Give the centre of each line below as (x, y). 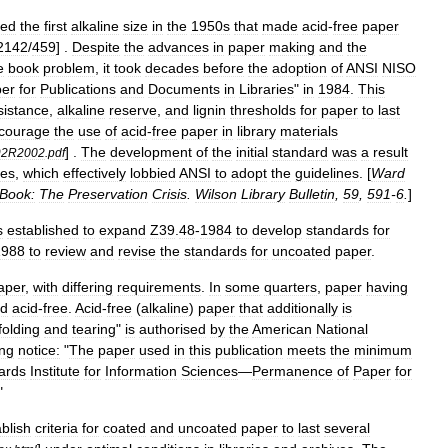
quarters (290, 287)
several (347, 428)
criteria (56, 428)
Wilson (216, 194)
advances (178, 47)
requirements (159, 287)
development (151, 152)
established (43, 230)
